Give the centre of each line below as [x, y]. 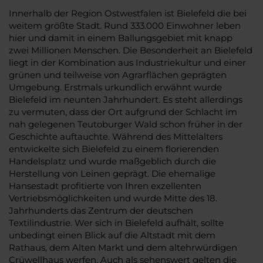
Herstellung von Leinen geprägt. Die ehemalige [112, 173]
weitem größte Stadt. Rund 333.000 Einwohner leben [125, 25]
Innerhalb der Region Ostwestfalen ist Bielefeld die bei [128, 13]
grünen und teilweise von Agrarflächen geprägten [118, 75]
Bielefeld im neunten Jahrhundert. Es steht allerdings [126, 99]
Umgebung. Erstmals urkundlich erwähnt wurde [115, 87]
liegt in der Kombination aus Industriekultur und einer [127, 62]
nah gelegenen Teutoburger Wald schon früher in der [126, 124]
